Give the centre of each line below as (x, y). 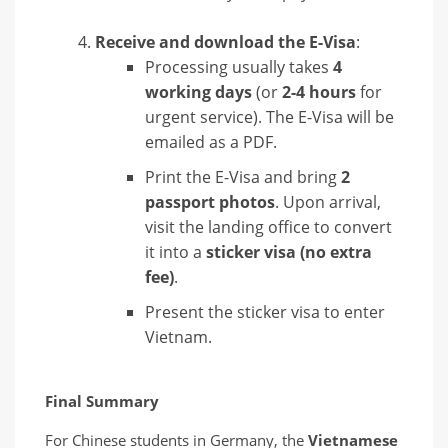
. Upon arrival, (328, 201)
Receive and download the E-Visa (225, 41)
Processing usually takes (239, 66)
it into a (175, 251)
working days (198, 91)
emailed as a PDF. (211, 141)
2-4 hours (319, 91)
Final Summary (102, 401)
